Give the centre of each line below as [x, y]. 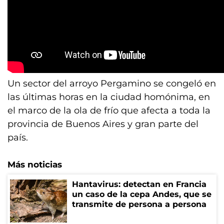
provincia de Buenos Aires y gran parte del [103, 124]
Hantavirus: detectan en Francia [139, 184]
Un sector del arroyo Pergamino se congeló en [112, 83]
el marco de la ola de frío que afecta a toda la [109, 110]
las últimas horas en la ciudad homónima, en [109, 97]
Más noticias [35, 164]
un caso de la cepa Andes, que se [142, 194]
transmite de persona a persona [139, 204]
